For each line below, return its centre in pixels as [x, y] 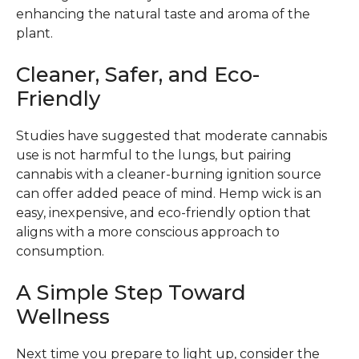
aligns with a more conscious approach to [148, 232]
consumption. [60, 251]
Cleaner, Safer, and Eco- [138, 74]
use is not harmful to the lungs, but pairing [154, 155]
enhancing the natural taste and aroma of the [163, 14]
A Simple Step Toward [131, 292]
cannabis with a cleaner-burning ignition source [169, 174]
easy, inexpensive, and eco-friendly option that [163, 212]
